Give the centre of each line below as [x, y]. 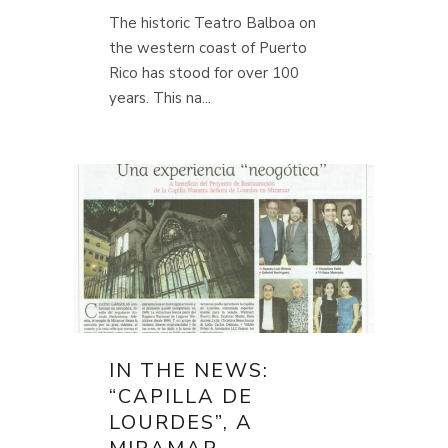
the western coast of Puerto [208, 48]
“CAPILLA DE [181, 397]
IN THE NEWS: [189, 371]
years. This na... [160, 98]
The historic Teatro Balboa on [212, 23]
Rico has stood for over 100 [204, 73]
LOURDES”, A [181, 423]
